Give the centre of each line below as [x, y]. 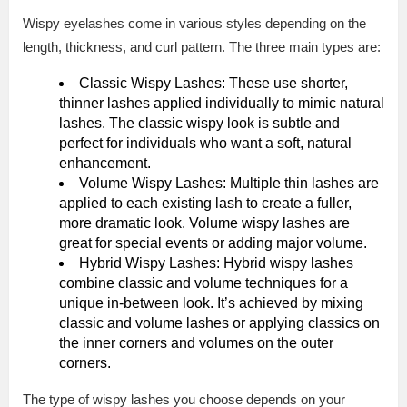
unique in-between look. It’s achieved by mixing [211, 303]
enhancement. [105, 164]
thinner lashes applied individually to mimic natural [222, 104]
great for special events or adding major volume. [213, 243]
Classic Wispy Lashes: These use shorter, [213, 84]
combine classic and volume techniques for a [203, 283]
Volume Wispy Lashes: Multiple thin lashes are [229, 184]
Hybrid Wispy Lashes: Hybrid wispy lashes [216, 263]
